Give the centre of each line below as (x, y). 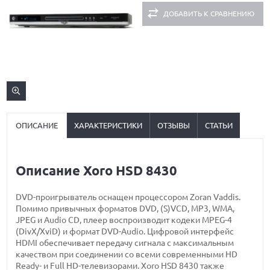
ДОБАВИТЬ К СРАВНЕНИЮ (209, 14)
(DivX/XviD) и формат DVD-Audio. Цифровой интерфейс (125, 231)
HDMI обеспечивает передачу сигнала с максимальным (125, 243)
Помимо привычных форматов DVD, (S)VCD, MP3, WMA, (125, 209)
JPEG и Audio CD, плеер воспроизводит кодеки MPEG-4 (124, 220)
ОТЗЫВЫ (174, 125)
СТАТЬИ (219, 125)
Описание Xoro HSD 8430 (97, 171)
